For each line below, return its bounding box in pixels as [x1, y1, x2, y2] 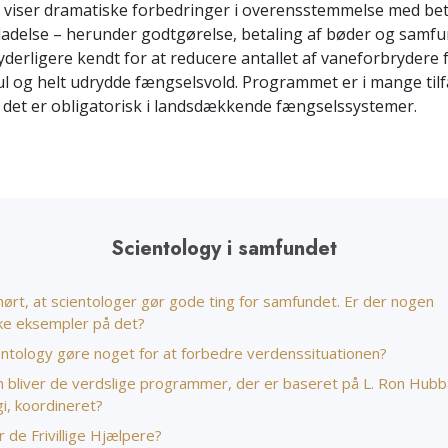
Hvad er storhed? [117, 23, 220, 42]
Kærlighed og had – [117, 10, 239, 29]
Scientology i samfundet [111, 234, 337, 263]
